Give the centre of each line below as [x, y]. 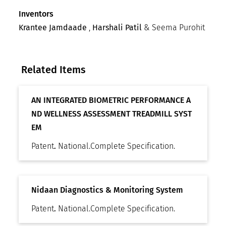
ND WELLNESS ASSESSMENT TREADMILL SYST [111, 114]
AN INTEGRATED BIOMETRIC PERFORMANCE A [111, 100]
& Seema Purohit [175, 28]
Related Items [53, 70]
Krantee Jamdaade [53, 28]
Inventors [36, 14]
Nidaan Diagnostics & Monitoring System [107, 190]
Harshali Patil [117, 28]
